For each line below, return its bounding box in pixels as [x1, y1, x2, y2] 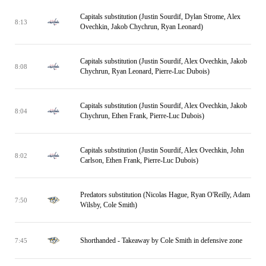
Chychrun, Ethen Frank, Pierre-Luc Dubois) [80, 112, 204, 120]
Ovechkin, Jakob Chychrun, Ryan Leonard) [80, 23, 203, 31]
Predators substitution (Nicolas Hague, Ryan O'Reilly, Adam [80, 191, 250, 199]
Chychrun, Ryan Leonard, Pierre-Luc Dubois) [80, 67, 210, 75]
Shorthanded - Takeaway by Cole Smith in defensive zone [80, 236, 242, 245]
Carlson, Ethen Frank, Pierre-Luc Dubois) [80, 156, 198, 164]
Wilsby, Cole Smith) [80, 201, 137, 209]
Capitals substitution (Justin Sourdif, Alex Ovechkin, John [80, 146, 244, 154]
